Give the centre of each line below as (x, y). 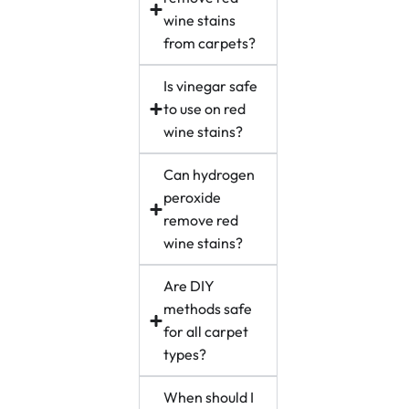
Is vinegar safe (210, 86)
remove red (200, 220)
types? (184, 355)
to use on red (204, 109)
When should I (208, 398)
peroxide (192, 198)
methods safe (207, 309)
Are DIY (189, 286)
